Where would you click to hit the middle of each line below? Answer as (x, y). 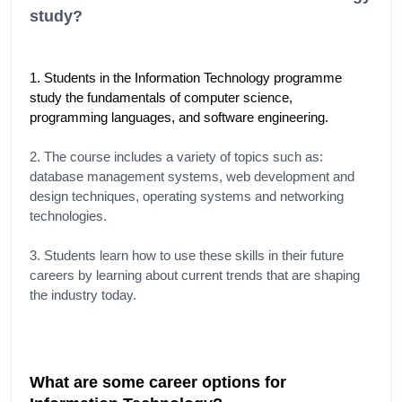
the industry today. (83, 296)
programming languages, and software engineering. (179, 118)
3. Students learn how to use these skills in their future (187, 256)
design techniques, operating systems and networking (187, 197)
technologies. (68, 217)
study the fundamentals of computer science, (161, 98)
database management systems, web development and (192, 177)
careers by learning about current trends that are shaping (195, 276)
